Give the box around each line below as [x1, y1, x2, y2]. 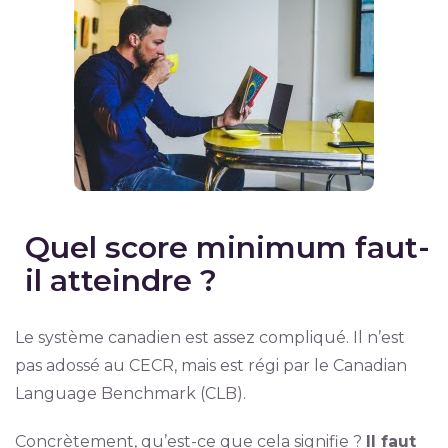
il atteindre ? [24, 262, 217, 299]
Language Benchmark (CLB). [14, 384, 246, 403]
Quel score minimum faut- [24, 229, 430, 266]
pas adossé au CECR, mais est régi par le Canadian [14, 356, 407, 375]
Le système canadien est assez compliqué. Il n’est [14, 328, 405, 347]
